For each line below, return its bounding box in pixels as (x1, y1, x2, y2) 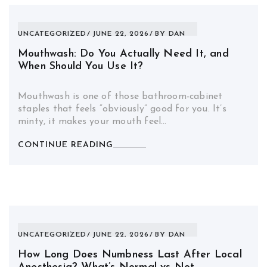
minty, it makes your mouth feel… (18, 117, 167, 126)
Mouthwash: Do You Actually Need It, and (18, 48, 229, 60)
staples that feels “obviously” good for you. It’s (18, 104, 226, 114)
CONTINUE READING (18, 141, 113, 150)
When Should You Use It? (18, 61, 144, 72)
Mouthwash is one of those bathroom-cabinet (18, 92, 223, 101)
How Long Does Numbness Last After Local (18, 249, 242, 260)
